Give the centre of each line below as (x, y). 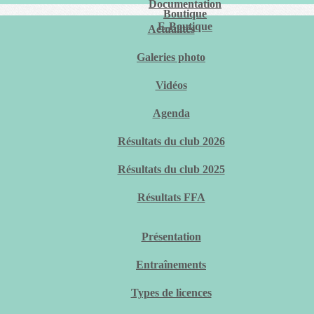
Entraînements (171, 265)
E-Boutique (185, 26)
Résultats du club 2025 (171, 169)
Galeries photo (171, 57)
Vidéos (171, 85)
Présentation (171, 237)
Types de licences (171, 293)
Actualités (171, 29)
